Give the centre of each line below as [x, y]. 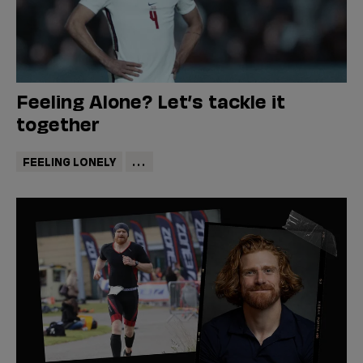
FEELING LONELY [69, 161]
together [58, 123]
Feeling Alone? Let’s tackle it [151, 100]
